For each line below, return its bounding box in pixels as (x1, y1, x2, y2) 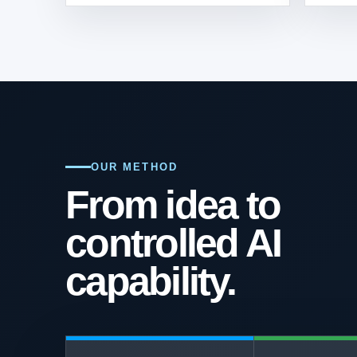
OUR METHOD (91, 161, 178, 173)
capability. (65, 259, 235, 304)
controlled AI (65, 221, 281, 265)
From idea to (65, 182, 280, 227)
